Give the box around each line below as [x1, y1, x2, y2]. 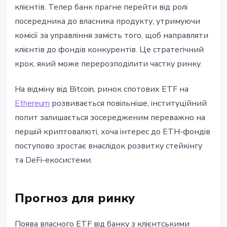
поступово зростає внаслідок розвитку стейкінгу [15, 140, 202, 152]
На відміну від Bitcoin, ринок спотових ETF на [15, 84, 188, 95]
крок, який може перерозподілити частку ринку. [15, 58, 202, 70]
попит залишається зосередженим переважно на [15, 112, 205, 124]
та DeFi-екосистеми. [15, 155, 92, 166]
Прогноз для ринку [15, 190, 135, 207]
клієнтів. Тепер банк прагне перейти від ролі [15, 2, 187, 13]
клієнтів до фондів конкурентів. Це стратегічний [15, 44, 204, 56]
